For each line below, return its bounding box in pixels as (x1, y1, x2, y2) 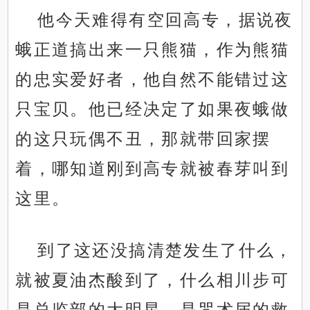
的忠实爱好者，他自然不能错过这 (15, 70, 290, 89)
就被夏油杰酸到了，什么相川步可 (15, 271, 290, 290)
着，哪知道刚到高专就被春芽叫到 (15, 159, 290, 179)
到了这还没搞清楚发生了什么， (37, 241, 293, 260)
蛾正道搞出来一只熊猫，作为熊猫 (15, 40, 290, 60)
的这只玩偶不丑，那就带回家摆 (15, 129, 271, 149)
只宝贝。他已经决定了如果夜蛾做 (15, 100, 290, 119)
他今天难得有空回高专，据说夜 (37, 10, 293, 30)
